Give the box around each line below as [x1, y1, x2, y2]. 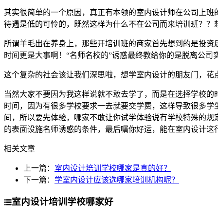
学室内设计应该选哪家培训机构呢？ [54, 176, 179, 184]
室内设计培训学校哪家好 [12, 197, 113, 207]
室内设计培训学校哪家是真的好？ [54, 164, 171, 173]
